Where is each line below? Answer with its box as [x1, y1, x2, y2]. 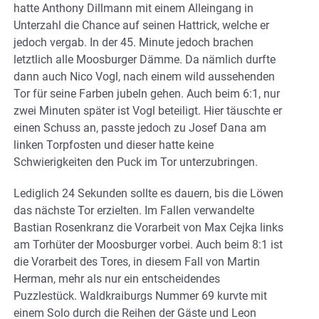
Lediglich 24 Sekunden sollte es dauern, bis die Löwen [14, 187, 283, 201]
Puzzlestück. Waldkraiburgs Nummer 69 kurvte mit [14, 289, 267, 303]
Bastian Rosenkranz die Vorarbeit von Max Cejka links [14, 221, 283, 235]
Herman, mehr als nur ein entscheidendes [14, 272, 220, 286]
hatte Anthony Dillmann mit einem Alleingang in [14, 1, 253, 16]
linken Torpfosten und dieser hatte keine [14, 138, 214, 152]
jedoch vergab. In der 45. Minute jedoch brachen [14, 36, 253, 50]
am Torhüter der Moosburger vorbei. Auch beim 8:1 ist [14, 238, 283, 252]
